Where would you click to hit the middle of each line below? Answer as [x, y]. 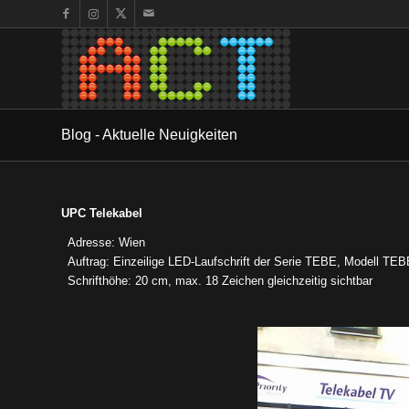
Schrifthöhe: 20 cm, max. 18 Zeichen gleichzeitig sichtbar [220, 281]
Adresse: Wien [106, 242]
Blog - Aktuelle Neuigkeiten [149, 135]
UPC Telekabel [102, 213]
